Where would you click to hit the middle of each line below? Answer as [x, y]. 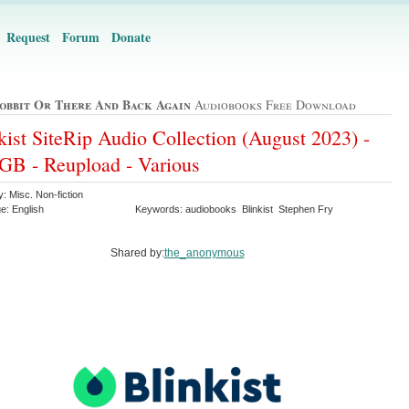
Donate [131, 37]
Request [28, 37]
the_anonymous [204, 252]
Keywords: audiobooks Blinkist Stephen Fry [236, 209]
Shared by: [137, 252]
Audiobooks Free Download [273, 105]
